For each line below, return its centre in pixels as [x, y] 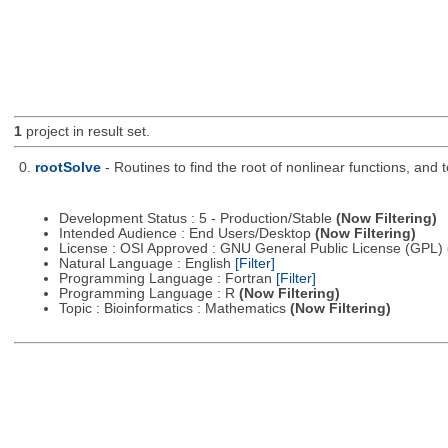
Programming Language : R [148, 294]
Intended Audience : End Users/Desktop [186, 234]
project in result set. [85, 132]
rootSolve [67, 167]
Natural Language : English [146, 264]
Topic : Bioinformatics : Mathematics [174, 309]
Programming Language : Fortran [167, 279]
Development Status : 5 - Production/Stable [197, 219]
